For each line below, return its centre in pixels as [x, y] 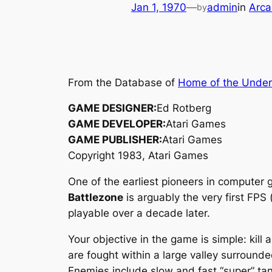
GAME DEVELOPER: [117, 124]
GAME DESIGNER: [112, 108]
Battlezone [96, 198]
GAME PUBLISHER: [115, 140]
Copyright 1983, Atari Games [138, 156]
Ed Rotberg [184, 108]
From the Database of [123, 82]
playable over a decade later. [139, 213]
